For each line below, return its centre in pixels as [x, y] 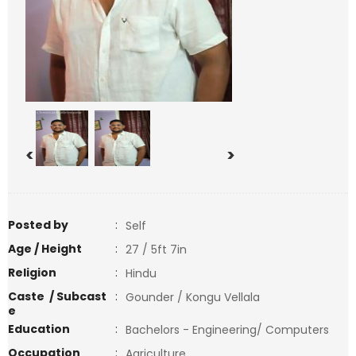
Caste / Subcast [57, 296]
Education [39, 329]
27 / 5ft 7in [156, 250]
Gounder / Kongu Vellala [193, 297]
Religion [32, 273]
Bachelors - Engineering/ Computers [230, 330]
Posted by [38, 225]
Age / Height [45, 249]
